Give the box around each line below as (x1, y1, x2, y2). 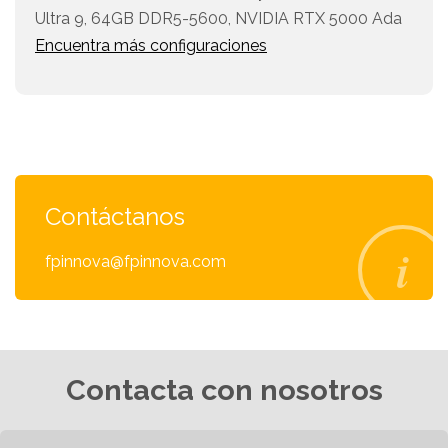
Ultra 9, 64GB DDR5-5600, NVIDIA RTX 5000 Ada (35, 9, 402, 29)
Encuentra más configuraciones (35, 36, 267, 56)
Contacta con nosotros (65, 373, 383, 408)
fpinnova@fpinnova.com (45, 252, 226, 272)
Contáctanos (45, 202, 185, 232)
